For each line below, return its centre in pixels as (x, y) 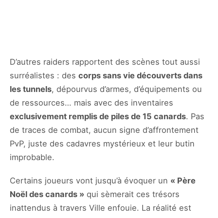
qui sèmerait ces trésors (132, 194)
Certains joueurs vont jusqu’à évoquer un (90, 180)
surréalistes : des (44, 75)
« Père (183, 180)
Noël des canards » (47, 194)
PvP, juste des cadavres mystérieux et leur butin (102, 143)
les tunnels (31, 89)
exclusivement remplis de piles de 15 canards (98, 116)
